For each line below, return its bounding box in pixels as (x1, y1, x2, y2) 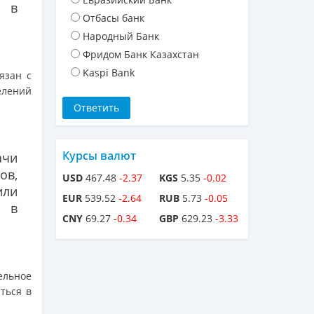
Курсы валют (62, 148, 136, 164)
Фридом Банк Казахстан (83, 48, 199, 62)
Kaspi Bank (83, 66, 135, 80)
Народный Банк (83, 29, 159, 43)
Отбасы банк (83, 11, 144, 25)
